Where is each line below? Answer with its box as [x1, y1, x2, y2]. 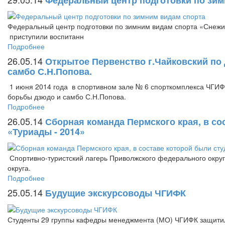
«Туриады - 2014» [8, 125, 85, 138]
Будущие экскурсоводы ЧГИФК [45, 186, 186, 200]
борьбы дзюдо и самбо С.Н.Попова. [8, 91, 136, 101]
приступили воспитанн [8, 31, 84, 41]
